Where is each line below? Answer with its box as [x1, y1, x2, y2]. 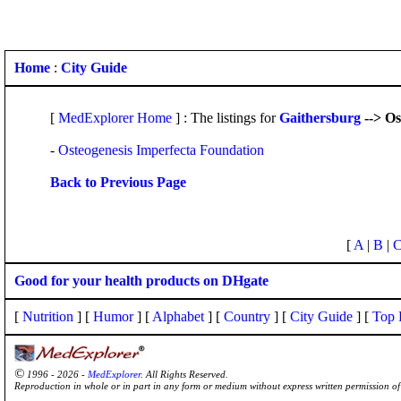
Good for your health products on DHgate [14, 273, 269, 288]
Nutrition [22, 309, 73, 324]
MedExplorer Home [58, 110, 172, 125]
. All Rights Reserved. [141, 370, 228, 380]
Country [224, 309, 270, 324]
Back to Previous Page [50, 175, 186, 190]
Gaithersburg [279, 110, 361, 125]
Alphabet [152, 309, 204, 324]
